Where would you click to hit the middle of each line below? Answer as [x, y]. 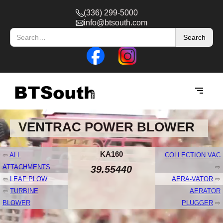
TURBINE [24, 191]
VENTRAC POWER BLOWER [107, 127]
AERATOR [205, 191]
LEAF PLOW [29, 179]
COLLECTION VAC [192, 155]
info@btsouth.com [115, 23]
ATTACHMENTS [26, 167]
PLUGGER [197, 203]
